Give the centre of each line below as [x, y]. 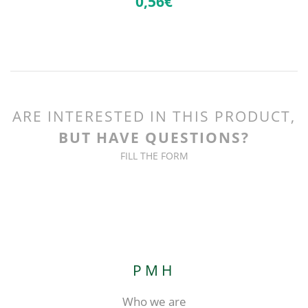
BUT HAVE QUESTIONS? [154, 137]
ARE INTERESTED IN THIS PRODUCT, [154, 116]
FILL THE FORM [154, 155]
